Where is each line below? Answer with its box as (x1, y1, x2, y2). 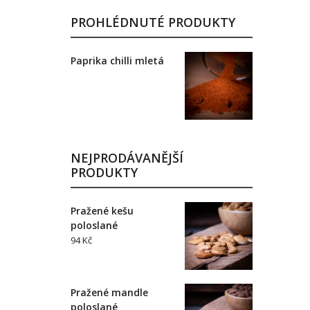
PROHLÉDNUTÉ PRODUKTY (71, 14, 235, 30)
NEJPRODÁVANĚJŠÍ (71, 149, 183, 166)
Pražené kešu (71, 204, 134, 217)
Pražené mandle (71, 286, 148, 299)
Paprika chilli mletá (71, 54, 164, 67)
